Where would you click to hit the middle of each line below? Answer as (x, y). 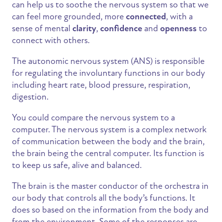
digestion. (30, 97)
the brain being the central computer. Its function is (108, 153)
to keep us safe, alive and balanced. (77, 165)
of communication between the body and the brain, (108, 141)
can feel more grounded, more (69, 17)
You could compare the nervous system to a (93, 118)
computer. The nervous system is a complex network (109, 130)
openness (178, 28)
